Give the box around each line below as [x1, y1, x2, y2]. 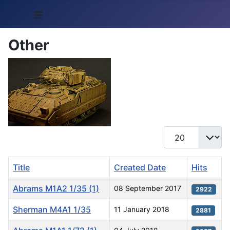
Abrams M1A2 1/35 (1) [13, 183, 99, 194]
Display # [163, 127, 200, 137]
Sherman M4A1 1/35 [13, 204, 91, 215]
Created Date [114, 162, 166, 173]
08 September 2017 [114, 184, 181, 193]
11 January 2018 [114, 205, 169, 214]
